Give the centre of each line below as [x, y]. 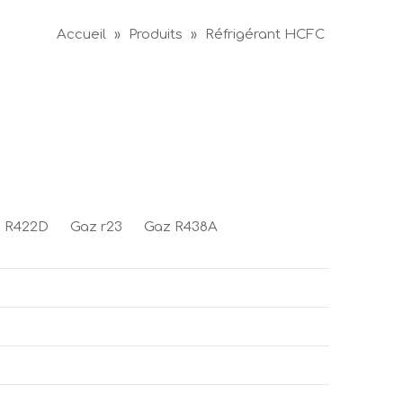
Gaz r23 [96, 227]
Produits [156, 34]
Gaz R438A [181, 227]
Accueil [81, 34]
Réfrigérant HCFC [265, 34]
